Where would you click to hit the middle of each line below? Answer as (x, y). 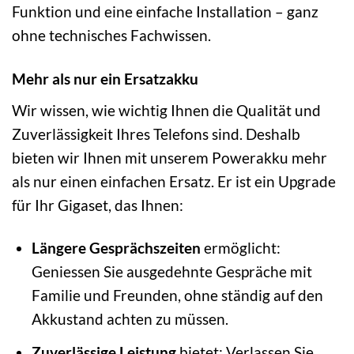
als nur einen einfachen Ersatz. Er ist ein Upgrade (174, 181)
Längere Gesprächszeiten (116, 248)
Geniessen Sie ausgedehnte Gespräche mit (171, 272)
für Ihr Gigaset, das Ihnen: (98, 205)
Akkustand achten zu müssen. (130, 319)
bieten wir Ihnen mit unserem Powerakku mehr (169, 157)
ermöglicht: (240, 248)
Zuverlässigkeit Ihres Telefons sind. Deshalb (156, 134)
